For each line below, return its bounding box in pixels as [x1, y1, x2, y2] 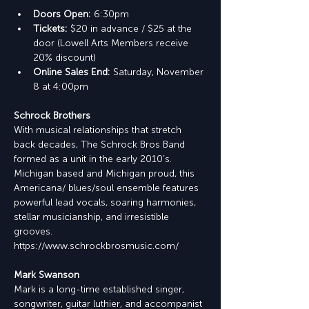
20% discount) [33, 52, 96, 63]
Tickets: [33, 23, 70, 34]
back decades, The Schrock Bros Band [14, 139, 188, 150]
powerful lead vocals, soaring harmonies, [14, 197, 199, 208]
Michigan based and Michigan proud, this [14, 168, 197, 179]
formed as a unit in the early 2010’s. [14, 153, 175, 165]
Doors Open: [33, 8, 94, 20]
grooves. [14, 226, 52, 237]
